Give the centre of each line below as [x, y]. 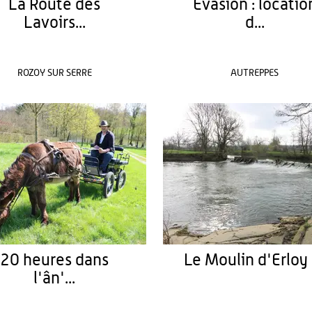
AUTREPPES [255, 73]
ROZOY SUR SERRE [54, 73]
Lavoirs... [54, 23]
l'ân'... [55, 279]
